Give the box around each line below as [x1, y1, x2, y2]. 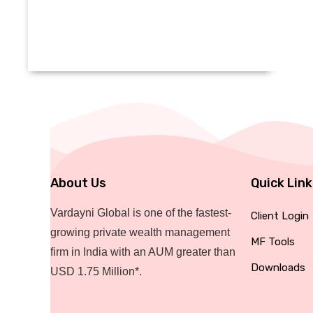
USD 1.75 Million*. [50, 265, 145, 277]
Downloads [250, 261, 305, 274]
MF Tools [250, 235, 295, 248]
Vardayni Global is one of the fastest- [50, 207, 231, 219]
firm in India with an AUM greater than [50, 246, 235, 258]
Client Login [250, 210, 309, 222]
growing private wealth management [50, 226, 230, 238]
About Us [50, 175, 106, 191]
